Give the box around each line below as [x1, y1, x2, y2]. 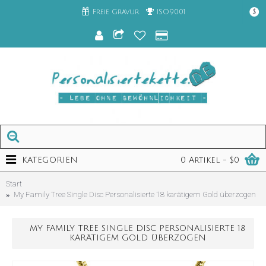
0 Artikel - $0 [180, 156, 239, 164]
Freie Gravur [92, 8, 139, 16]
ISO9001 [156, 8, 185, 16]
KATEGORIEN [22, 156, 78, 164]
